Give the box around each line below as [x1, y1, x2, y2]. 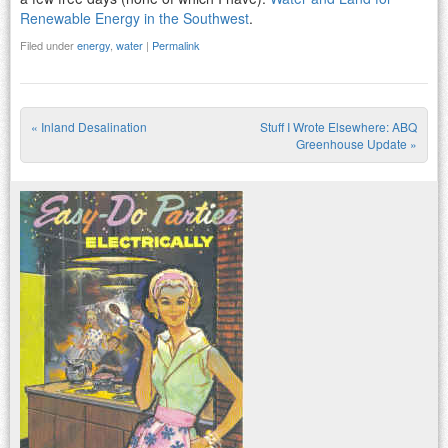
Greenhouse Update [296, 134, 410, 152]
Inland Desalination [38, 117, 147, 135]
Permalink [152, 36, 200, 53]
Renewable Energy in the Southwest [20, 7, 249, 28]
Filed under [20, 36, 77, 53]
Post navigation [31, 131, 275, 183]
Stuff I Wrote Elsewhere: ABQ [260, 117, 417, 135]
